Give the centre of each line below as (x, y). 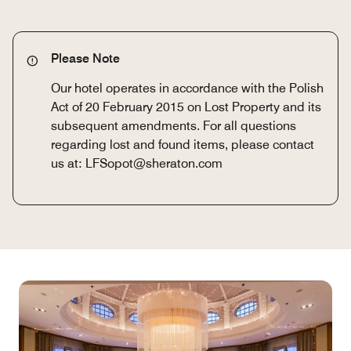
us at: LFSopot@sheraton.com (137, 163)
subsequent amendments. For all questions (174, 125)
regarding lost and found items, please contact (183, 144)
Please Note (85, 58)
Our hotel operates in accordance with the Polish (187, 88)
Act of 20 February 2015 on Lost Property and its (186, 107)
